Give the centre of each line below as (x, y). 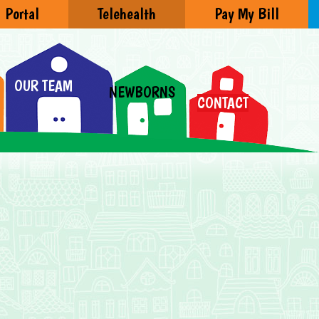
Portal (22, 14)
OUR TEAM (44, 86)
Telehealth (127, 14)
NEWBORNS (142, 92)
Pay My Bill (247, 14)
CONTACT (223, 103)
